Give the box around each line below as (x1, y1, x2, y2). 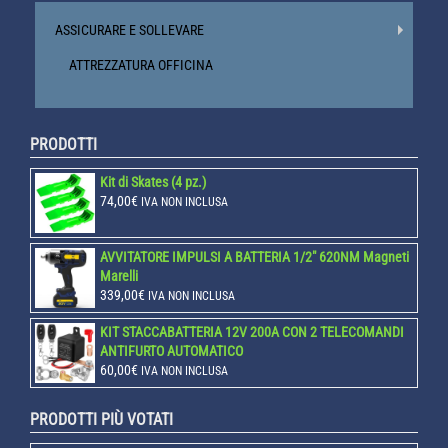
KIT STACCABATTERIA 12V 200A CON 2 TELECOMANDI (100, 323, 404, 340)
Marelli (100, 267, 138, 284)
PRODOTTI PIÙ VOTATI (30, 409, 173, 429)
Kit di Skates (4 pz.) (100, 173, 206, 190)
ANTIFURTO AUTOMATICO (100, 342, 243, 359)
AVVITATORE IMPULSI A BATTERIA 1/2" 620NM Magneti (100, 248, 409, 265)
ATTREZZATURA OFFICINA (69, 56, 213, 73)
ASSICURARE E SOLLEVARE (55, 21, 204, 38)
